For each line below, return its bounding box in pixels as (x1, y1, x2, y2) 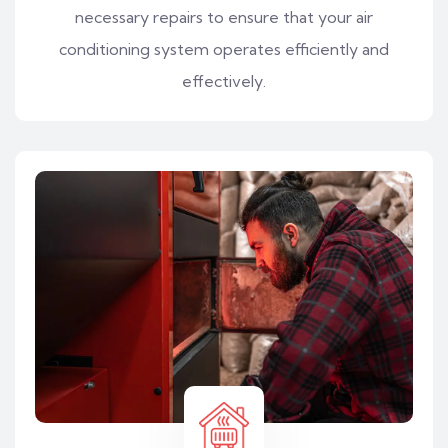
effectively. (182, 70, 266, 91)
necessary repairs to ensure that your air (75, 6, 373, 27)
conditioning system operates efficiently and (59, 38, 389, 59)
